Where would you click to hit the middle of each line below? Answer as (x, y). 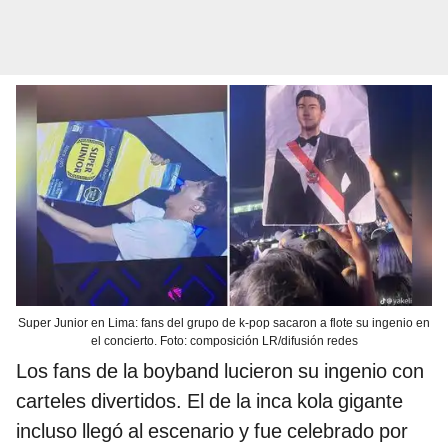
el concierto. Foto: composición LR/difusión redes (224, 340)
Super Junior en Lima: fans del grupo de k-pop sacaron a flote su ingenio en (224, 322)
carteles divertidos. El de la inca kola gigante (209, 400)
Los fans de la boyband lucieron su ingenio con (220, 370)
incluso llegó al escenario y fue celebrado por (212, 430)
